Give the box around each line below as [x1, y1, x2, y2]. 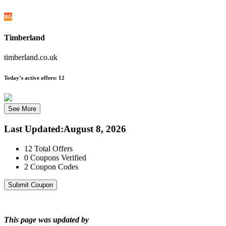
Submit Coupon [8, 181, 53, 189]
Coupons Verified [30, 153, 86, 162]
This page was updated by [4, 215, 89, 224]
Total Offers [34, 144, 73, 153]
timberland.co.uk [4, 53, 58, 62]
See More [8, 105, 36, 113]
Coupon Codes [30, 162, 78, 171]
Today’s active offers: [4, 75, 57, 81]
